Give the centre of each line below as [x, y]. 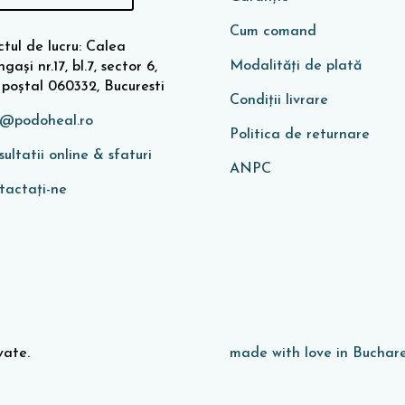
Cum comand [273, 32]
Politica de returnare [299, 135]
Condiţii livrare [278, 101]
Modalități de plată [295, 66]
